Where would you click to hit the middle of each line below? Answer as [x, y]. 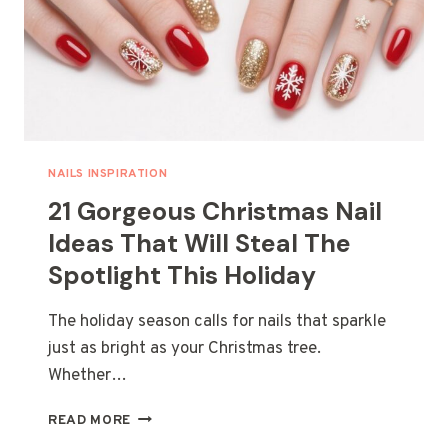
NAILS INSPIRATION [108, 174]
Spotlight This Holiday [182, 276]
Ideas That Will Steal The [199, 244]
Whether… [87, 376]
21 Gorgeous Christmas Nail [215, 212]
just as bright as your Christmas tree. [184, 349]
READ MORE [90, 421]
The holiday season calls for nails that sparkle [217, 322]
